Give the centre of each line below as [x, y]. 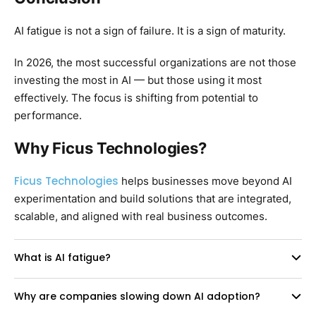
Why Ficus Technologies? [110, 148]
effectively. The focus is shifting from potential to [136, 97]
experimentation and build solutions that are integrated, [153, 198]
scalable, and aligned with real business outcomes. [141, 216]
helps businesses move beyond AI [205, 181]
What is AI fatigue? [62, 257]
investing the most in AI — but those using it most [138, 80]
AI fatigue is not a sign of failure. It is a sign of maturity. [150, 30]
